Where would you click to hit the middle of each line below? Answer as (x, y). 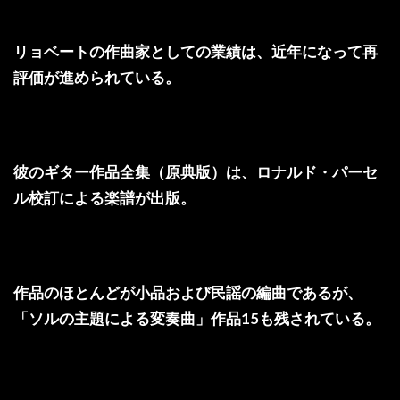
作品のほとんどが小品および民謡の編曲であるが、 (188, 293)
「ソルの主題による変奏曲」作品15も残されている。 (197, 319)
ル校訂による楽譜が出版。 (104, 198)
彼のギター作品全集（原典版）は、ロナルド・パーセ (196, 172)
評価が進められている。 (97, 78)
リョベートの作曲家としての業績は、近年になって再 (196, 52)
